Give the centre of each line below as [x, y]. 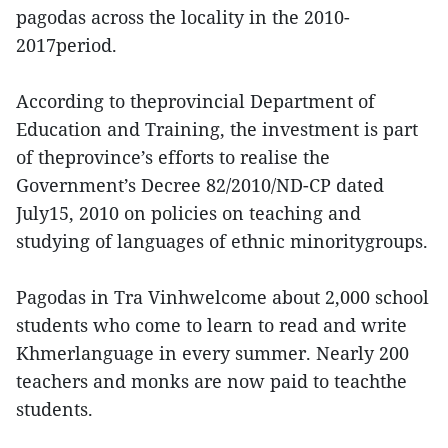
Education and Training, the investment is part [217, 129]
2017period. [66, 45]
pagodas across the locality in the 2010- [183, 17]
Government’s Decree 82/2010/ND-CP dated [200, 185]
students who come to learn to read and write [211, 325]
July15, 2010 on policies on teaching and [188, 213]
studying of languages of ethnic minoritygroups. [222, 241]
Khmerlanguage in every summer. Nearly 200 [212, 353]
